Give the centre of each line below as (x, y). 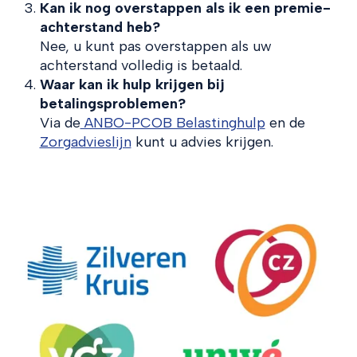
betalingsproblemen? (112, 104)
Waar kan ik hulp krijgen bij (132, 85)
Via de (60, 123)
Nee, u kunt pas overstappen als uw (155, 47)
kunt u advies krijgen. (202, 142)
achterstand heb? (100, 27)
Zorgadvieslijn (85, 142)
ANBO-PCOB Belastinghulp (173, 123)
